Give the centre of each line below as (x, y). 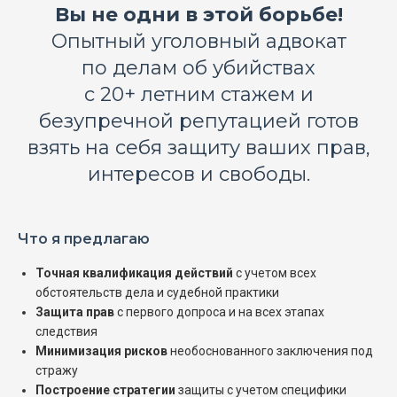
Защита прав (75, 311)
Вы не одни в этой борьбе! (198, 14)
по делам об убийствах (198, 67)
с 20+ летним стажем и (198, 94)
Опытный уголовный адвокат (198, 41)
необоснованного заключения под (270, 350)
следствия (66, 331)
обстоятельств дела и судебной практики (157, 292)
